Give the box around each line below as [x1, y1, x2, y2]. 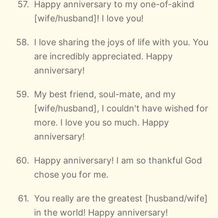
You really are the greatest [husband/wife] [34, 193, 208, 203]
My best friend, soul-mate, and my [34, 89, 176, 99]
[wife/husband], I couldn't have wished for [34, 103, 208, 113]
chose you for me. [34, 169, 109, 180]
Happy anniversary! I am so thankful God [34, 155, 202, 165]
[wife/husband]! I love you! [34, 13, 144, 23]
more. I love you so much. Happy [34, 117, 169, 127]
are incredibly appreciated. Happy [34, 51, 173, 61]
